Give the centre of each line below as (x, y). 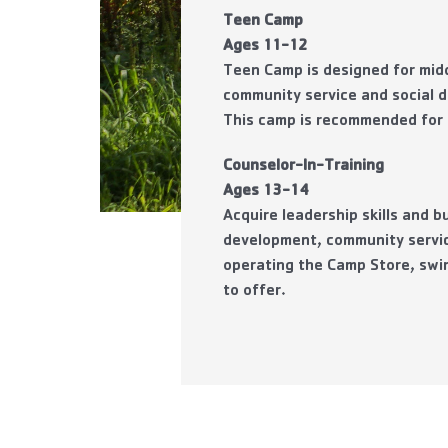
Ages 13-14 (266, 192)
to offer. (255, 292)
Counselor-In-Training (304, 167)
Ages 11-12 (266, 47)
